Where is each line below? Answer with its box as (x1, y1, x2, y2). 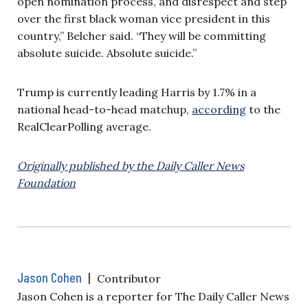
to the (246, 102, 280, 116)
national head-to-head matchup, (17, 102, 192, 116)
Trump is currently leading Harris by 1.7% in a (17, 85, 256, 99)
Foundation (17, 175, 76, 190)
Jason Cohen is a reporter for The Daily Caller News (17, 289, 289, 303)
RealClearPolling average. (17, 119, 151, 133)
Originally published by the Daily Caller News (17, 158, 244, 173)
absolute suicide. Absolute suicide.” (17, 45, 197, 60)
